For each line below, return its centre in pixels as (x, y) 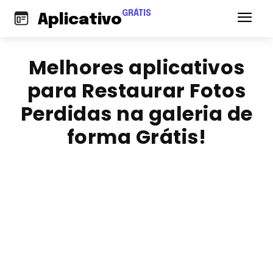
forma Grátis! (136, 137)
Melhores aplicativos (136, 67)
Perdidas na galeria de (136, 114)
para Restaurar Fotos (136, 90)
